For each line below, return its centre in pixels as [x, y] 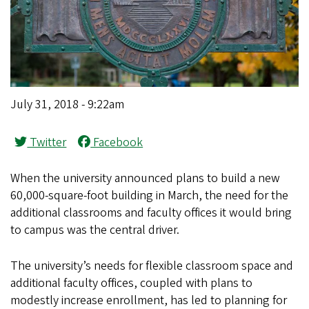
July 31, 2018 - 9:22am [67, 104]
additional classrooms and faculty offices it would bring [151, 212]
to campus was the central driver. [95, 230]
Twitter [47, 142]
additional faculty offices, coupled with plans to [131, 283]
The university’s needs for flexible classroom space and [152, 266]
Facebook [117, 142]
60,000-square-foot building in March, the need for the [149, 195]
